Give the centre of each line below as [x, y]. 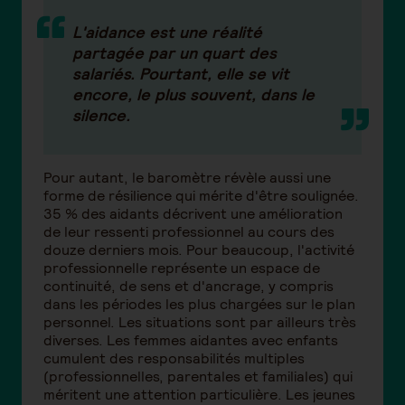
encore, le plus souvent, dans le [193, 95]
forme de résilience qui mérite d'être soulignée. [201, 196]
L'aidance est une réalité [167, 33]
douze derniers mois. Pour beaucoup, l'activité [199, 250]
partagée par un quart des [174, 53]
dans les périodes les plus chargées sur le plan [199, 305]
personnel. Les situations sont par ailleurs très [200, 323]
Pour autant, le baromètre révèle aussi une [187, 178]
